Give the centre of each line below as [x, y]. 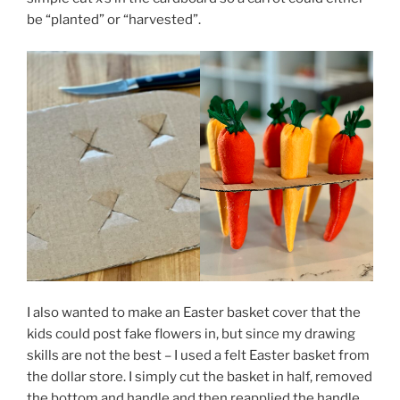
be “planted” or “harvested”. [114, 20]
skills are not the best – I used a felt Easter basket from [198, 355]
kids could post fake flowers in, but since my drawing [191, 333]
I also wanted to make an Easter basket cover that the [194, 312]
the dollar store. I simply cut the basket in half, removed [200, 376]
